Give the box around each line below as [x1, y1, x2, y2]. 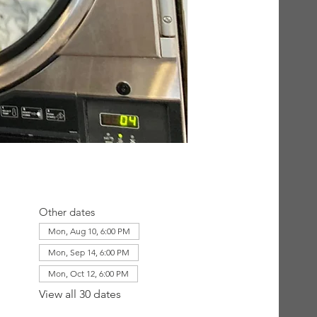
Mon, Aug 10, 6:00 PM [48, 226, 131, 237]
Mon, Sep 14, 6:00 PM [48, 247, 130, 258]
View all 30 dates [39, 287, 122, 301]
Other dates [39, 205, 96, 219]
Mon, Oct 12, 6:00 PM [48, 268, 129, 279]
